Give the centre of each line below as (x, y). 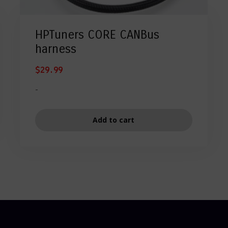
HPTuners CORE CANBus (97, 34)
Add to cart (114, 120)
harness (55, 49)
